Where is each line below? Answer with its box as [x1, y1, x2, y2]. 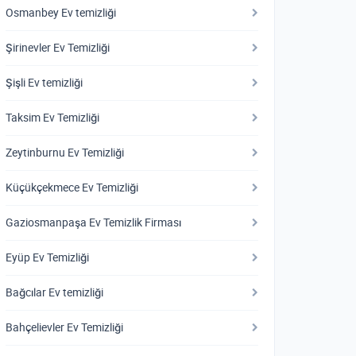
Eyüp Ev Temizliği [6, 250, 89, 265]
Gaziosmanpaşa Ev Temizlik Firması [6, 215, 181, 230]
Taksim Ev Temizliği [6, 110, 99, 125]
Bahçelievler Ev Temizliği [6, 320, 123, 335]
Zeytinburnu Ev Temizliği [6, 145, 124, 160]
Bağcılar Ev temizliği [6, 285, 103, 300]
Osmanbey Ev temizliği [6, 6, 116, 20]
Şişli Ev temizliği [6, 75, 83, 90]
